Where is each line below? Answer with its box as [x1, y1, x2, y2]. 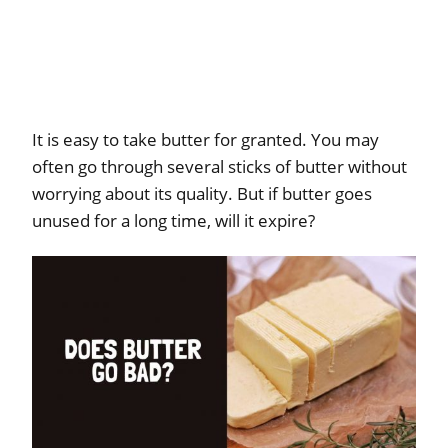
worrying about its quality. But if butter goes [32, 182, 372, 206]
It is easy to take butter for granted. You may [32, 128, 379, 152]
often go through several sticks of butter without [32, 155, 407, 179]
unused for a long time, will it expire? [32, 209, 315, 233]
